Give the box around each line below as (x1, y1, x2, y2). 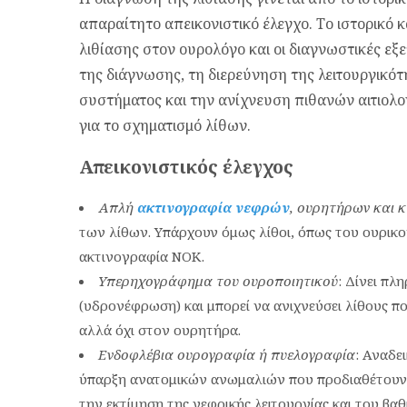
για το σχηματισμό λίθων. (79, 115, 251, 135)
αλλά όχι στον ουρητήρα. (79, 321, 241, 340)
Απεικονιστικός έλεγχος (79, 154, 293, 179)
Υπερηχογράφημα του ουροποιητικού (98, 272, 338, 291)
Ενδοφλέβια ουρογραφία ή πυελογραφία (98, 345, 355, 364)
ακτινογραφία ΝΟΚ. (79, 247, 204, 266)
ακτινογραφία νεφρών (137, 198, 290, 217)
